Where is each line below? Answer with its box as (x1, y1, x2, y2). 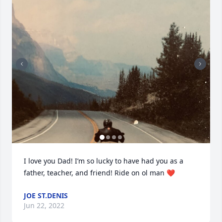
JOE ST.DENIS (24, 191, 68, 200)
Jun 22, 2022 (24, 201, 64, 210)
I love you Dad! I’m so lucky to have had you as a (24, 156, 183, 166)
